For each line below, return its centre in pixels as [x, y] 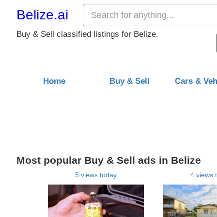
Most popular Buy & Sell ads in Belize [108, 160]
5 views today [96, 175]
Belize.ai [42, 15]
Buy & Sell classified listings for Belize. [87, 34]
